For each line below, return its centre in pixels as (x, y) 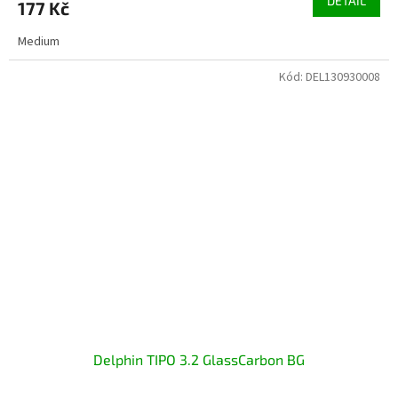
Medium (39, 41)
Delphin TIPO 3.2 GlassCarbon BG (199, 360)
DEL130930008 (343, 77)
